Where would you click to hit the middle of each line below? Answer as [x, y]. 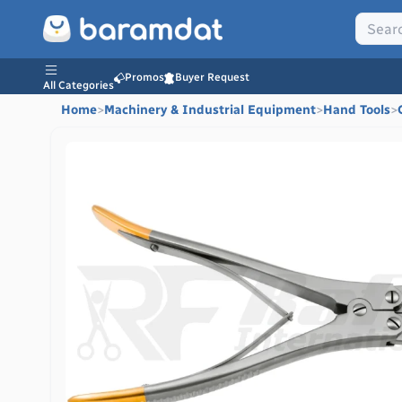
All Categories [79, 85]
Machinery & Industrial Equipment [210, 110]
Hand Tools [357, 110]
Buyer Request [212, 77]
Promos [144, 77]
